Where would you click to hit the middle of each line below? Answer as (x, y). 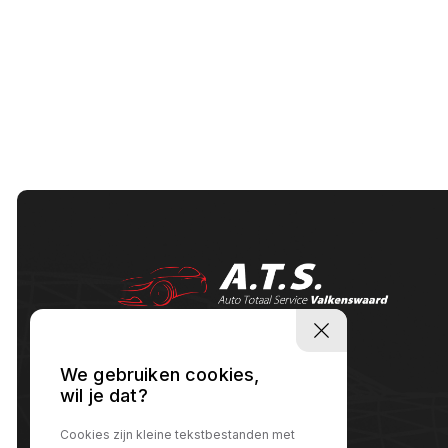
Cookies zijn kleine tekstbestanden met (177, 435)
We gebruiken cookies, (160, 375)
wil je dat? (104, 396)
